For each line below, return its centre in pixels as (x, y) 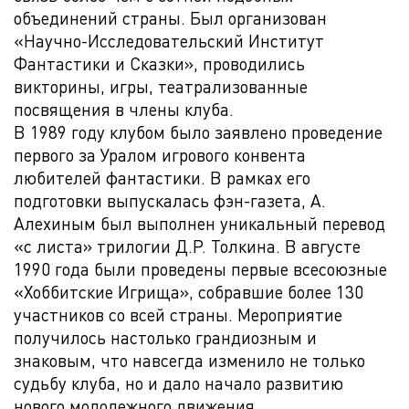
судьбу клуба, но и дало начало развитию (178, 383)
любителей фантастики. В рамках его (162, 178)
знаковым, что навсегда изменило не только (189, 360)
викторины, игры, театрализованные (161, 86)
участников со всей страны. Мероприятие (178, 315)
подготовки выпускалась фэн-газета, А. (170, 200)
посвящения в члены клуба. (124, 109)
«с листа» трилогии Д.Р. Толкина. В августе (187, 246)
